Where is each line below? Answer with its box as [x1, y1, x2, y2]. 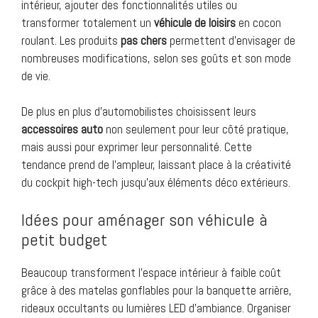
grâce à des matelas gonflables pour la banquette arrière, [21, 282, 292, 298]
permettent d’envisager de [167, 32, 295, 48]
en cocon [236, 14, 281, 31]
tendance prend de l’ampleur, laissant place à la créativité [21, 157, 291, 173]
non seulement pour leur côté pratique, [103, 121, 289, 138]
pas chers [121, 32, 167, 48]
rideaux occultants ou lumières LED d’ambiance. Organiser [21, 300, 291, 316]
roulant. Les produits [21, 32, 121, 48]
